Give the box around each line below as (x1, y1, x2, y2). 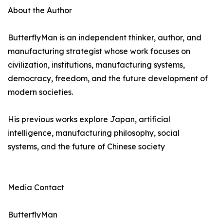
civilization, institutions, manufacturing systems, (8, 60, 185, 70)
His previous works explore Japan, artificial (8, 114, 170, 125)
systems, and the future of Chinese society (8, 142, 165, 152)
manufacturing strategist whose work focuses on (8, 46, 190, 56)
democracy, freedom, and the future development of (8, 73, 208, 84)
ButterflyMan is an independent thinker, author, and (8, 33, 201, 43)
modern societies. (8, 87, 73, 97)
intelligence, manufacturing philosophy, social (8, 128, 180, 138)
